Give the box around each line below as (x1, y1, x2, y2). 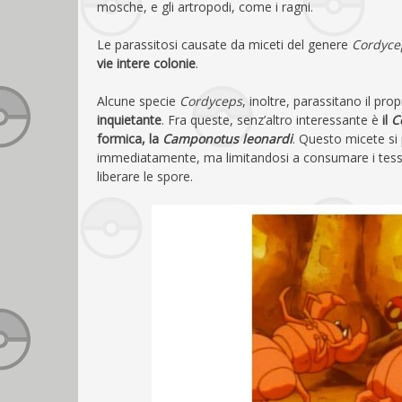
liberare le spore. (97, 167, 193, 185)
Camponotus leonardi (162, 129, 293, 147)
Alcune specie (97, 92, 179, 109)
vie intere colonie (97, 54, 196, 72)
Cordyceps (179, 92, 242, 109)
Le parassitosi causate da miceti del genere (97, 35, 352, 53)
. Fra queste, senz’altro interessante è (162, 110, 382, 128)
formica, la (97, 129, 162, 147)
